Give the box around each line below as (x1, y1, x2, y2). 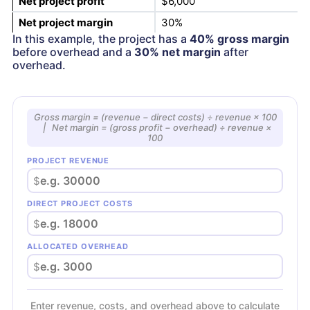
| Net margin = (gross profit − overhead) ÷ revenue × (38, 122, 272, 134)
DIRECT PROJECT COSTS (27, 199, 133, 209)
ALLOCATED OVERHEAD (27, 241, 129, 252)
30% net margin (134, 44, 221, 59)
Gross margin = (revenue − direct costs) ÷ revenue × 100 (33, 111, 277, 123)
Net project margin (18, 15, 113, 29)
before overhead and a (12, 44, 134, 59)
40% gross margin (190, 31, 289, 46)
